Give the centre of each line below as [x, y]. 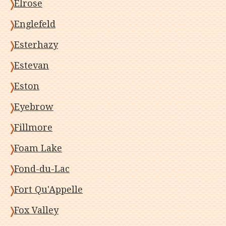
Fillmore [33, 127]
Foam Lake [38, 148]
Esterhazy [36, 45]
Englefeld [35, 24]
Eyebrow [34, 107]
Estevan [32, 65]
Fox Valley [36, 210]
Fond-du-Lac [42, 169]
